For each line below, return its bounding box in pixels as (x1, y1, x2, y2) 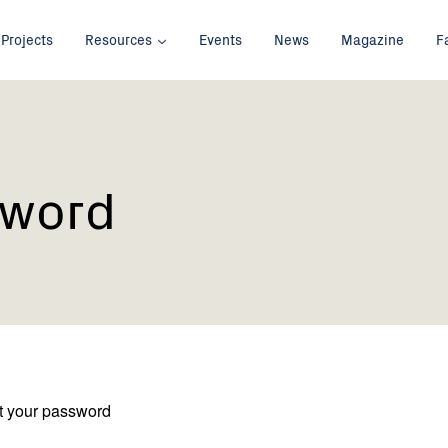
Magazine (341, 29, 405, 50)
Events (199, 29, 243, 50)
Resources (85, 29, 152, 50)
